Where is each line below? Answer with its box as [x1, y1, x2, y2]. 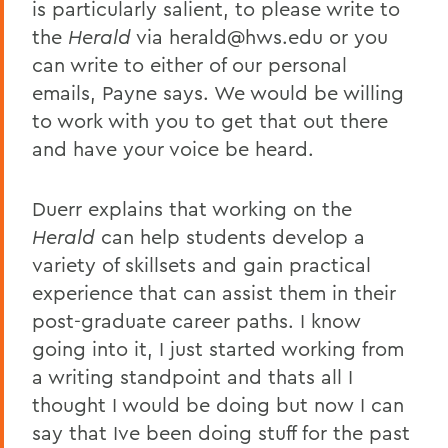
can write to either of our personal [32, 51, 347, 77]
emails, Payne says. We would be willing [32, 79, 404, 105]
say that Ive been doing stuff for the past [32, 419, 410, 445]
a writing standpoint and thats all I [32, 363, 353, 389]
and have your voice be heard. [32, 135, 314, 161]
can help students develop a [95, 223, 365, 249]
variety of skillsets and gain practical [32, 251, 371, 277]
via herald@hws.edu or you [131, 23, 388, 49]
